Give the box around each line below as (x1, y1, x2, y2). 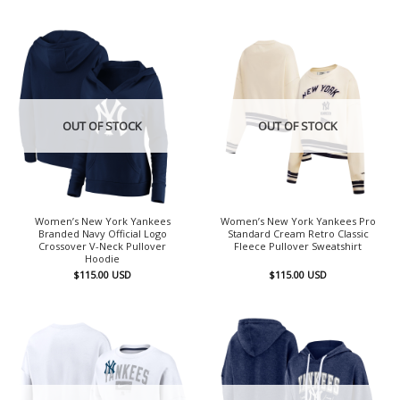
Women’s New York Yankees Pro (220, 213, 376, 228)
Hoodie (85, 251, 120, 265)
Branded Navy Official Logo (37, 226, 167, 240)
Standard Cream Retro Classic (227, 226, 369, 240)
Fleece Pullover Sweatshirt (234, 238, 362, 253)
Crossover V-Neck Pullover (38, 238, 166, 253)
